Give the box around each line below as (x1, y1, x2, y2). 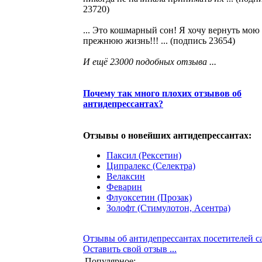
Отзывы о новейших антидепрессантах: (83, 130, 251, 140)
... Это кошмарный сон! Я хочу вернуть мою (83, 25, 260, 35)
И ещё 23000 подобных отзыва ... (83, 56, 216, 67)
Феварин (106, 181, 142, 192)
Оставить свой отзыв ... (83, 243, 177, 254)
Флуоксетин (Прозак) (106, 192, 192, 202)
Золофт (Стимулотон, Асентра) (106, 202, 230, 213)
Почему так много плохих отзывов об (83, 88, 242, 98)
